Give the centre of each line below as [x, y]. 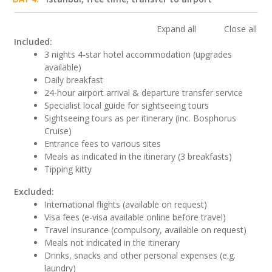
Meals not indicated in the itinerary [112, 242]
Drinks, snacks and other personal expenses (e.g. [140, 255]
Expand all [178, 29]
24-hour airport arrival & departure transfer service [144, 92]
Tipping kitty [68, 169]
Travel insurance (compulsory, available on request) [146, 229]
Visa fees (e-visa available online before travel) [135, 217]
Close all [240, 29]
